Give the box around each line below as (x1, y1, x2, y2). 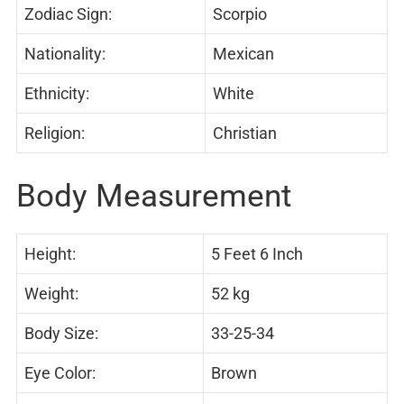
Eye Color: (24, 363, 96, 382)
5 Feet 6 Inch (211, 243, 303, 263)
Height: (24, 243, 76, 263)
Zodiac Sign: (24, 4, 112, 23)
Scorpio (213, 4, 267, 23)
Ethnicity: (24, 83, 89, 103)
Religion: (24, 123, 85, 142)
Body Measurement (16, 177, 291, 215)
